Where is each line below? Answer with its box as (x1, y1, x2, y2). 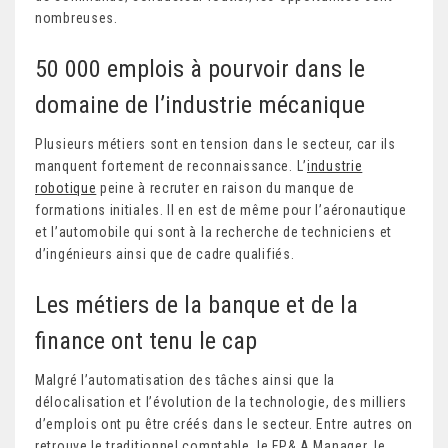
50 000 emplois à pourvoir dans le (35, 54, 365, 83)
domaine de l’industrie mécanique (35, 90, 365, 119)
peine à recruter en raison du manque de (96, 179, 355, 196)
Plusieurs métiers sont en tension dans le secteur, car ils (35, 135, 396, 152)
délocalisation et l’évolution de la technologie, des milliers (35, 393, 407, 410)
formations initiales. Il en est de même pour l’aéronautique (35, 201, 407, 218)
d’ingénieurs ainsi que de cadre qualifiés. (35, 245, 295, 262)
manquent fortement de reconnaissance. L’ (35, 157, 307, 174)
